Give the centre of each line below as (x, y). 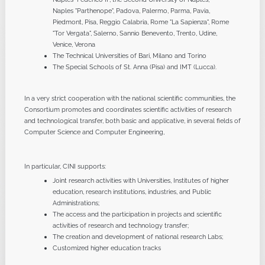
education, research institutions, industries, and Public (132, 192)
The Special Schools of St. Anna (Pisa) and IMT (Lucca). (134, 67)
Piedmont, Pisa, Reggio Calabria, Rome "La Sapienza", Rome (140, 22)
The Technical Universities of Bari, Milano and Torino (129, 56)
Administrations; (76, 203)
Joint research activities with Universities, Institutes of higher (140, 180)
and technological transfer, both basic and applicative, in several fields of (132, 121)
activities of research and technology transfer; (120, 225)
